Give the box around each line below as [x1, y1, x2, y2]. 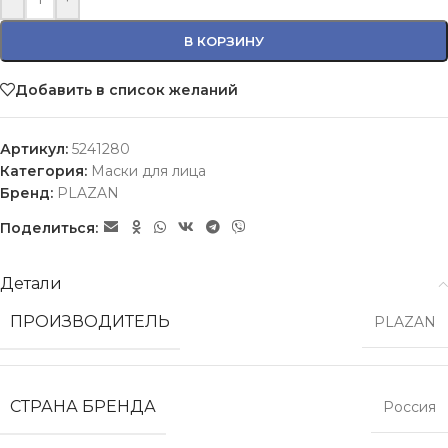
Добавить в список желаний [15, 80, 238, 99]
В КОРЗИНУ [184, 33, 264, 49]
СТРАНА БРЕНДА [10, 397, 156, 416]
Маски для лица [91, 162, 206, 180]
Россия [383, 398, 436, 416]
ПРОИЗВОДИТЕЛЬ [10, 312, 170, 331]
